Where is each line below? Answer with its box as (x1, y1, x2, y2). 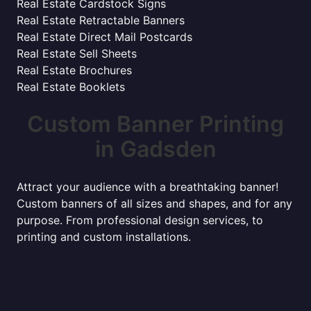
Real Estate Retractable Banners (17, 13, 185, 27)
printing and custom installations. (17, 230, 191, 244)
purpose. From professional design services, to (17, 213, 263, 227)
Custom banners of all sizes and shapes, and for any (17, 196, 292, 210)
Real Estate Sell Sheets (17, 47, 137, 60)
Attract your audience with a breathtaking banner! (17, 180, 278, 194)
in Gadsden (94, 135, 217, 162)
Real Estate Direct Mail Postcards (17, 30, 192, 44)
